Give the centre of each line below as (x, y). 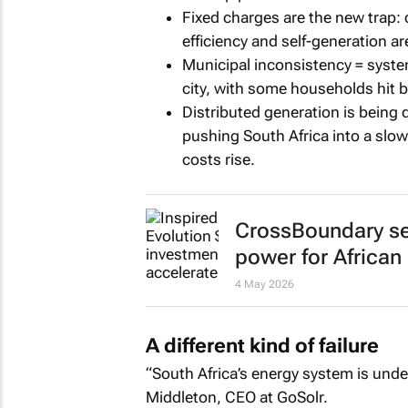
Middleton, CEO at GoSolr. (236, 397)
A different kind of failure (262, 345)
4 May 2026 (264, 284)
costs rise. (218, 159)
